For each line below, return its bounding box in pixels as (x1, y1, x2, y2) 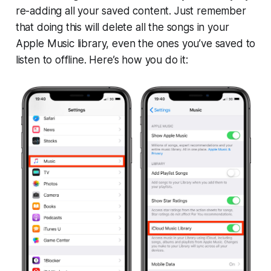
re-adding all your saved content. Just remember (15, 5, 246, 18)
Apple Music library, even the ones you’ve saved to (15, 38, 256, 50)
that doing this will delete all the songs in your (15, 21, 229, 34)
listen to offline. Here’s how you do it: (15, 54, 188, 67)
